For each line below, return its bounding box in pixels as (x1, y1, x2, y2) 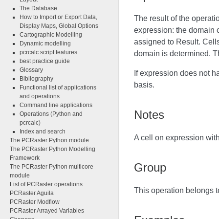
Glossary (20, 66, 43, 73)
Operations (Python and (20, 110, 83, 117)
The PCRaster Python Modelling (10, 146, 95, 153)
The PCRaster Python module (10, 137, 89, 144)
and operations (20, 93, 60, 100)
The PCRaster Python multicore (10, 163, 93, 170)
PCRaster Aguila (10, 190, 54, 197)
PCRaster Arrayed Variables (10, 207, 84, 214)
